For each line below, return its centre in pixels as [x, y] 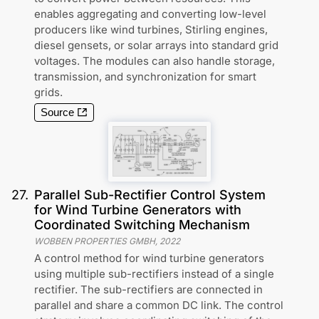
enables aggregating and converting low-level [150, 14]
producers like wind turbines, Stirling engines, [151, 30]
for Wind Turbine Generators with [138, 209]
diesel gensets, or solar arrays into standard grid [156, 46]
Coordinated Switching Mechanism [142, 224]
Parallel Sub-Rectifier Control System [150, 194]
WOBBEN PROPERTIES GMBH [95, 241]
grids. [48, 93]
